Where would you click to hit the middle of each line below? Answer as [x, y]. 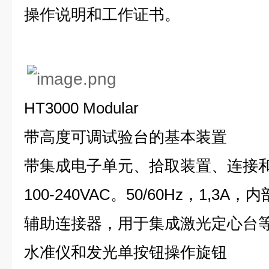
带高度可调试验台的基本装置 [125, 137]
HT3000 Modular [81, 108]
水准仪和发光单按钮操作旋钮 [125, 252]
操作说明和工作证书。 [102, 14]
